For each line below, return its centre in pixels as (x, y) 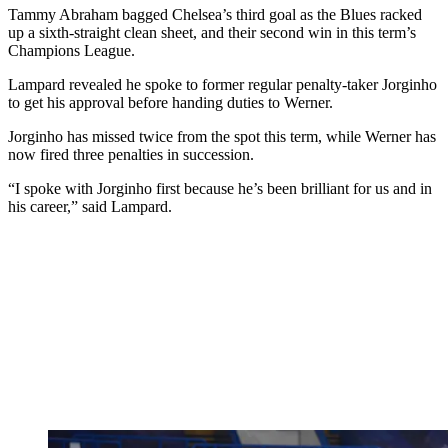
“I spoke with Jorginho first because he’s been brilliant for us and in (220, 189)
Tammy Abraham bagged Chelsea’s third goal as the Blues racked (215, 15)
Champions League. (71, 51)
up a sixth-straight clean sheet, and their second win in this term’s (212, 33)
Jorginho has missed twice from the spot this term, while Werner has (222, 137)
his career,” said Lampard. (90, 207)
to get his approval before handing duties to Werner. (170, 103)
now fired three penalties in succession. (131, 155)
